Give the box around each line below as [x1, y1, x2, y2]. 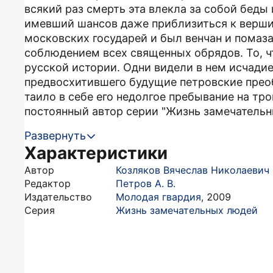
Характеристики [24, 143, 168, 163]
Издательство [24, 191, 92, 203]
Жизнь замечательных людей [116, 204, 258, 216]
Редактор [24, 177, 71, 190]
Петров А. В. [116, 177, 175, 190]
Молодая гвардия [116, 191, 201, 203]
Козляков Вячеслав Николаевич [116, 164, 269, 176]
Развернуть [24, 129, 86, 142]
